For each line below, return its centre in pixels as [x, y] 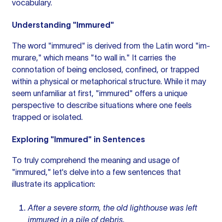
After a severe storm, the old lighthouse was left [112, 208]
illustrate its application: [54, 184]
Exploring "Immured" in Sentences [79, 139]
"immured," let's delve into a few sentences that [96, 172]
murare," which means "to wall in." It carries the [94, 57]
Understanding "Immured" [63, 25]
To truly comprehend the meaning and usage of [96, 160]
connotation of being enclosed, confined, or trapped [106, 69]
